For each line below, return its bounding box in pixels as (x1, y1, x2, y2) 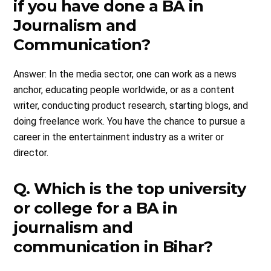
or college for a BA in (13, 198, 178, 217)
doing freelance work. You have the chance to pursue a (13, 115, 246, 127)
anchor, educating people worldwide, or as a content (13, 83, 235, 96)
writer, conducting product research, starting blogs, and (13, 99, 249, 111)
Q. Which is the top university (13, 178, 246, 198)
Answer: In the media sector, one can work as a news (13, 68, 237, 80)
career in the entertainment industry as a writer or (13, 131, 224, 143)
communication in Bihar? (13, 237, 213, 256)
